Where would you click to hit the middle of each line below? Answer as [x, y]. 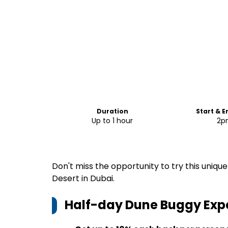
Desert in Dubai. [83, 178]
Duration [112, 111]
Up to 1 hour [112, 121]
